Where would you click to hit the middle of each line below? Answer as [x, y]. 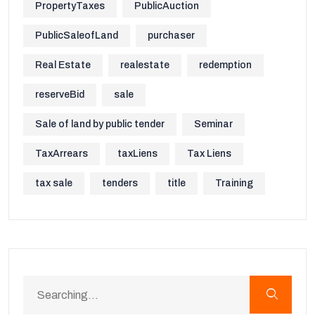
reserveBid [60, 95]
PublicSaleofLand [77, 36]
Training [234, 183]
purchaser [171, 36]
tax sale [54, 183]
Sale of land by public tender [100, 124]
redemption [225, 65]
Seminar [213, 124]
